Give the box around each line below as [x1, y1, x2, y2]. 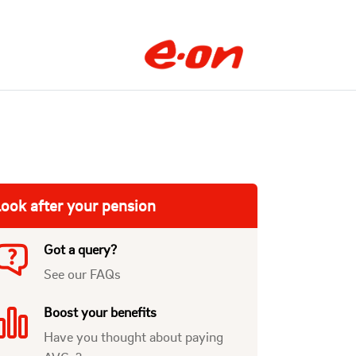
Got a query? [43, 240, 117, 257]
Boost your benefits [43, 303, 157, 320]
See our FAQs [43, 265, 121, 282]
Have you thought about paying [43, 327, 223, 345]
